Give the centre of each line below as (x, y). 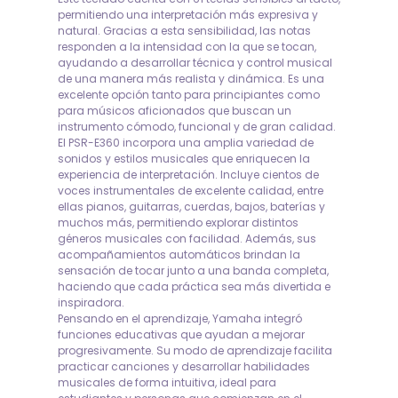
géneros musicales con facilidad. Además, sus (187, 238)
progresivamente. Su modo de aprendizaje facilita (195, 350)
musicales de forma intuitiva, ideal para (167, 382)
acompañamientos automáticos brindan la (179, 254)
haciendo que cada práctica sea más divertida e (194, 286)
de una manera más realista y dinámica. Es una (191, 78)
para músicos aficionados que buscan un (175, 110)
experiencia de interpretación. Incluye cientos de (188, 174)
